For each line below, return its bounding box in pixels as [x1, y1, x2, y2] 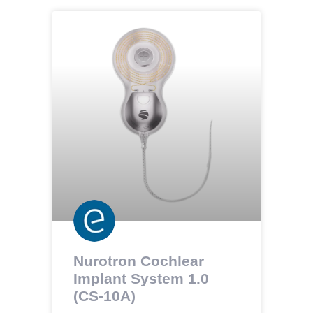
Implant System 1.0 [73, 270, 209, 286]
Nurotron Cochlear [73, 252, 204, 269]
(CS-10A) [73, 287, 136, 304]
